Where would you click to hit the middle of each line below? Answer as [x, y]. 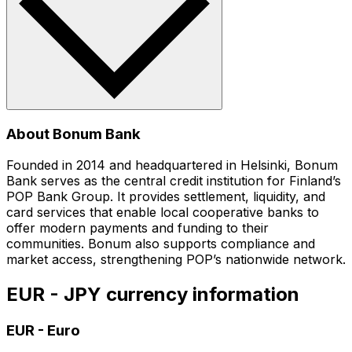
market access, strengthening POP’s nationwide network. [176, 260]
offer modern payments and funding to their [137, 228]
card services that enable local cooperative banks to [163, 213]
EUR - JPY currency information [153, 295]
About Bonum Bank [73, 134]
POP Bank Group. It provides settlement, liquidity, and [166, 197]
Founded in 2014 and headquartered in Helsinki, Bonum [172, 165]
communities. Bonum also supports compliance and [161, 244]
